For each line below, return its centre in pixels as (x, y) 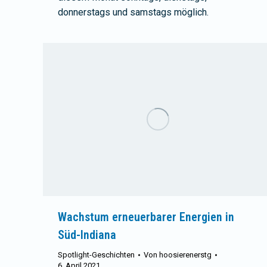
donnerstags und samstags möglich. (133, 12)
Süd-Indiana (87, 235)
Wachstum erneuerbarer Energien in (146, 217)
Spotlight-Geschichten (96, 255)
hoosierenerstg (185, 255)
